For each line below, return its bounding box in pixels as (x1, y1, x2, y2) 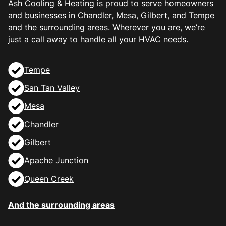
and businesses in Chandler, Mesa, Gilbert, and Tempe (8, 10, 214, 21)
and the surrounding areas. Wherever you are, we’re (8, 22, 205, 33)
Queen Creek (24, 174, 74, 184)
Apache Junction (24, 155, 88, 166)
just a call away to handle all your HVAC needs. (8, 34, 188, 45)
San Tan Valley (24, 83, 80, 93)
